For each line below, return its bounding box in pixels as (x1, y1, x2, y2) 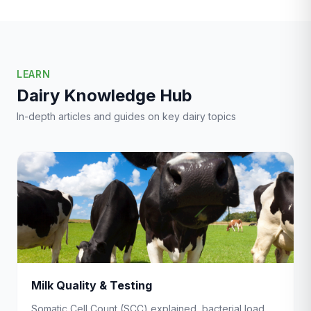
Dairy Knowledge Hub (17, 85, 192, 106)
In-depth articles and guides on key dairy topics (17, 110, 236, 122)
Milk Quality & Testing (31, 278, 152, 292)
